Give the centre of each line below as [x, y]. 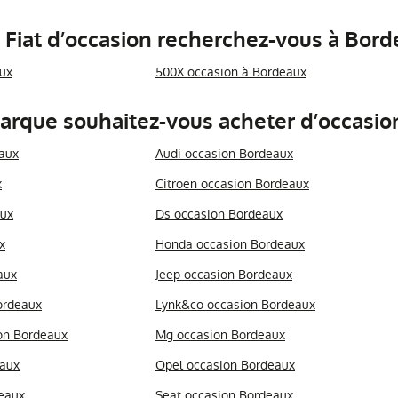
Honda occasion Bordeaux [230, 244]
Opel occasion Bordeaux [225, 365]
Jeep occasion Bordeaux [223, 275]
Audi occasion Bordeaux [224, 154]
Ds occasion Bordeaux [219, 214]
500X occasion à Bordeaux [231, 72]
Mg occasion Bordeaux [220, 335]
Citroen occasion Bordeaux [232, 184]
